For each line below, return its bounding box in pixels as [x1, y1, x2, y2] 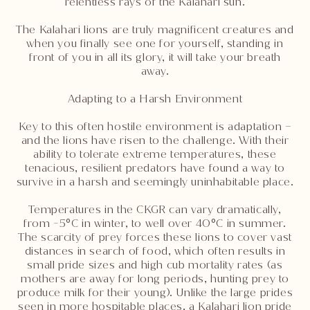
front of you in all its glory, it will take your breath [28, 49, 281, 64]
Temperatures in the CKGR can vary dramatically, [28, 201, 282, 217]
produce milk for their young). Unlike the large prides [17, 284, 293, 300]
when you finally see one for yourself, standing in [26, 35, 284, 51]
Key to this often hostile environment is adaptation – [18, 118, 292, 134]
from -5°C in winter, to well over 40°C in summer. [24, 215, 286, 230]
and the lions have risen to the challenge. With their [21, 132, 289, 147]
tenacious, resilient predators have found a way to [24, 160, 285, 175]
